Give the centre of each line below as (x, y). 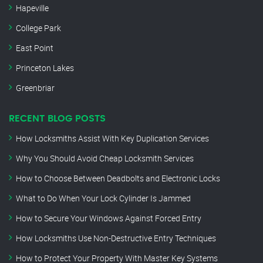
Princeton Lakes (45, 68)
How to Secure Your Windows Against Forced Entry (109, 218)
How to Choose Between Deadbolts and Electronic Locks (118, 178)
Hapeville (32, 8)
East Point (35, 48)
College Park (38, 28)
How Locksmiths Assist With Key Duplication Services (112, 139)
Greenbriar (35, 88)
